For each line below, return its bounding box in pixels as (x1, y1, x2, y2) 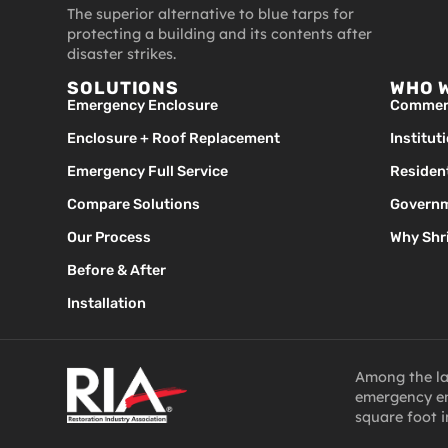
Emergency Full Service (67, 163, 229, 181)
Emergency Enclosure (67, 97, 219, 115)
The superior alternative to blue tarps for (67, 5, 355, 24)
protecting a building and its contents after (67, 25, 373, 44)
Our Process (67, 229, 152, 247)
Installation (67, 295, 147, 313)
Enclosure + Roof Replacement (67, 130, 281, 148)
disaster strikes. (67, 45, 177, 64)
